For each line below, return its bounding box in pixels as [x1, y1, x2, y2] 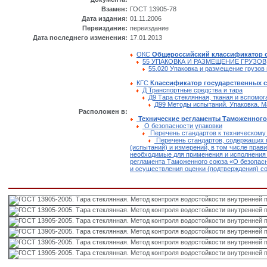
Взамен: [101, 5, 128, 13]
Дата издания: [82, 15, 128, 23]
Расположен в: [79, 108, 128, 116]
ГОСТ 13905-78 [130, 5, 176, 13]
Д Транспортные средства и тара [142, 86, 243, 94]
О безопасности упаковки [142, 122, 222, 130]
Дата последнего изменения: [33, 34, 128, 42]
